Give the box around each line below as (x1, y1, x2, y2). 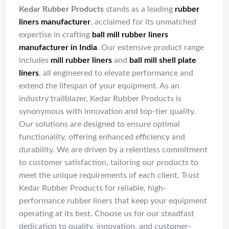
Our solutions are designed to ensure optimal (19, 120, 180, 129)
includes (19, 56, 51, 65)
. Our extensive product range (97, 43, 204, 52)
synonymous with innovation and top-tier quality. (19, 107, 196, 116)
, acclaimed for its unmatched (90, 18, 196, 27)
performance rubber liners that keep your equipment (19, 197, 207, 205)
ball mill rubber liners (92, 31, 168, 39)
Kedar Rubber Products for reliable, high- (19, 184, 166, 193)
